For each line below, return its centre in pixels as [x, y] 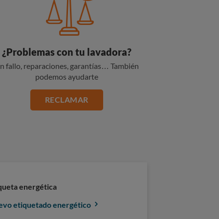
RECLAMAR [66, 99]
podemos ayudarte [66, 77]
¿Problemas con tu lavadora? [66, 52]
